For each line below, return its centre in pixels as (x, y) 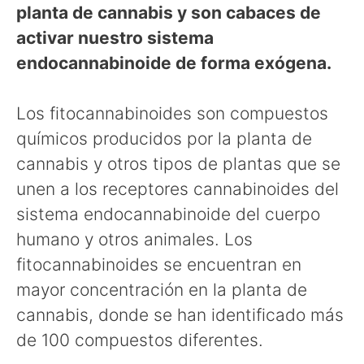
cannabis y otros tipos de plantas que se (178, 164)
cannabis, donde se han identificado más (180, 315)
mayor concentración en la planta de (162, 290)
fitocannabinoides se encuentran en (159, 264)
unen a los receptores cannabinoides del (178, 189)
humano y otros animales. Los (134, 239)
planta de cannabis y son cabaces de (169, 12)
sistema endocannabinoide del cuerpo (168, 214)
